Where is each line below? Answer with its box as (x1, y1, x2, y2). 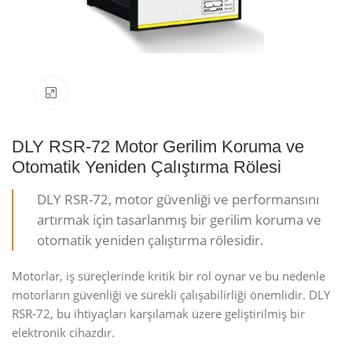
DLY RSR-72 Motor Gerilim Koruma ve (12, 137, 304, 156)
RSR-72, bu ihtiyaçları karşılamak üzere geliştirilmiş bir (12, 306, 305, 321)
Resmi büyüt (67, 86, 126, 100)
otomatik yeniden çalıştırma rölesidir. (37, 231, 264, 249)
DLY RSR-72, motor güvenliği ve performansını (37, 190, 319, 208)
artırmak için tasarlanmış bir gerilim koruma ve (37, 211, 321, 229)
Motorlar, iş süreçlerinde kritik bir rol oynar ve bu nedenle (12, 268, 325, 284)
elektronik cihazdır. (12, 324, 115, 340)
